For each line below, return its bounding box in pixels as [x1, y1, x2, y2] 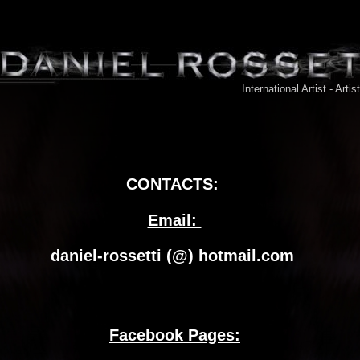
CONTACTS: [126, 175, 219, 193]
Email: [147, 211, 202, 229]
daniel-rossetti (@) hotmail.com [50, 247, 299, 264]
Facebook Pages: [109, 326, 240, 344]
